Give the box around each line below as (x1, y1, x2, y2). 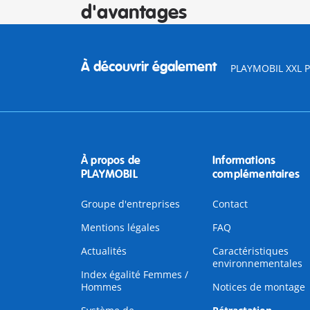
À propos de (81, 154, 141, 167)
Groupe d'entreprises (81, 197, 180, 210)
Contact (212, 197, 248, 210)
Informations (212, 154, 276, 167)
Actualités (81, 244, 127, 257)
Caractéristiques (212, 244, 289, 257)
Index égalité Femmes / (81, 268, 188, 281)
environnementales (212, 257, 302, 270)
